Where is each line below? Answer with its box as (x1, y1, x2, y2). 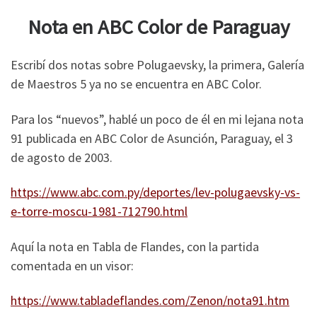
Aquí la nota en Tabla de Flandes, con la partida (11, 238, 259, 255)
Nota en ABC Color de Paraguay (28, 13, 289, 40)
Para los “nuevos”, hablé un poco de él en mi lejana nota (11, 110, 304, 127)
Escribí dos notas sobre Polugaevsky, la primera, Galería (11, 57, 304, 74)
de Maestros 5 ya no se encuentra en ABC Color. (11, 76, 262, 93)
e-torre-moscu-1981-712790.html (11, 203, 188, 220)
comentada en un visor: (11, 257, 134, 274)
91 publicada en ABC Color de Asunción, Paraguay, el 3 (11, 129, 293, 146)
